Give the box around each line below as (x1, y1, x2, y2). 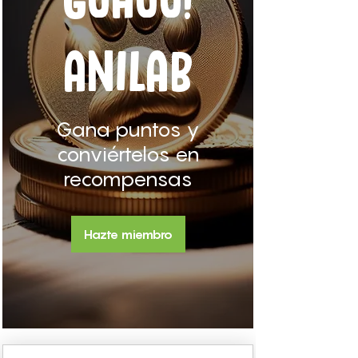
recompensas (63, 167, 193, 192)
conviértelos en (56, 142, 200, 167)
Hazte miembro (83, 226, 173, 243)
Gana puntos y (56, 117, 200, 142)
